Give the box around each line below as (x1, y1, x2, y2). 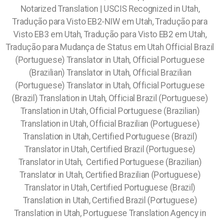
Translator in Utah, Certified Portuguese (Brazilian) (18, 157, 202, 167)
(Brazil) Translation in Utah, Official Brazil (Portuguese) (12, 93, 208, 103)
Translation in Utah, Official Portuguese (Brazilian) (20, 106, 200, 116)
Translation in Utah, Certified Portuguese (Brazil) (23, 132, 197, 141)
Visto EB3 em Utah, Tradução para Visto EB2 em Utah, (13, 29, 207, 39)
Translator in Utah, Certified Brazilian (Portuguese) (19, 170, 201, 180)
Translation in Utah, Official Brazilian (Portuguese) (20, 119, 200, 129)
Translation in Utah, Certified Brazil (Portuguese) (23, 195, 197, 205)
